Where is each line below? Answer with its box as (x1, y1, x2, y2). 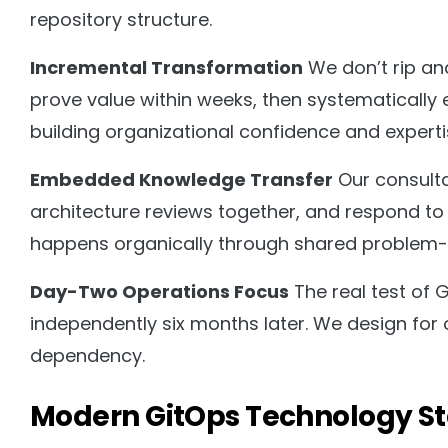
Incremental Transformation (30, 55, 303, 81)
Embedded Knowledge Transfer (30, 167, 333, 193)
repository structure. (30, 7, 212, 33)
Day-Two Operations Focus (30, 279, 289, 305)
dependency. (30, 343, 145, 369)
